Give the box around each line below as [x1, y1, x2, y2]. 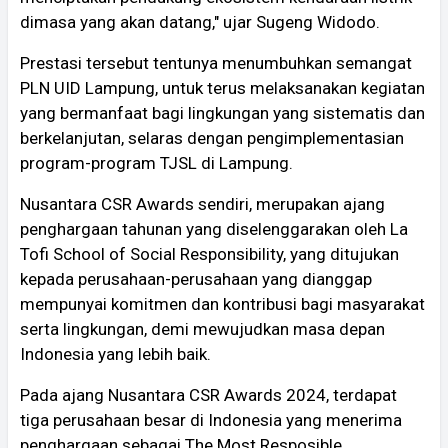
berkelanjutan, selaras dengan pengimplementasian [20, 127, 404, 148]
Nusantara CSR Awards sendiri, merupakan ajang [20, 193, 385, 214]
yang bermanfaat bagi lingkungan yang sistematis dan [20, 102, 425, 123]
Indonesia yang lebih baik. [20, 343, 211, 364]
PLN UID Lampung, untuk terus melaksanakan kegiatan [20, 77, 425, 98]
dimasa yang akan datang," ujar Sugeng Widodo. [20, 11, 380, 32]
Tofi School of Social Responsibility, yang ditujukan [20, 243, 399, 264]
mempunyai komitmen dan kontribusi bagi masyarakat [20, 293, 425, 314]
